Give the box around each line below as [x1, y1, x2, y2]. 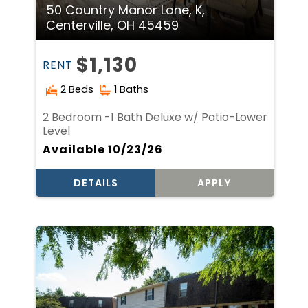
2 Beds [60, 82, 94, 96]
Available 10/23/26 [43, 141, 164, 157]
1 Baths [114, 82, 149, 96]
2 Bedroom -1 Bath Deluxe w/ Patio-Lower [43, 109, 268, 125]
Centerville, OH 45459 [46, 16, 179, 34]
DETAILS [73, 175, 118, 190]
